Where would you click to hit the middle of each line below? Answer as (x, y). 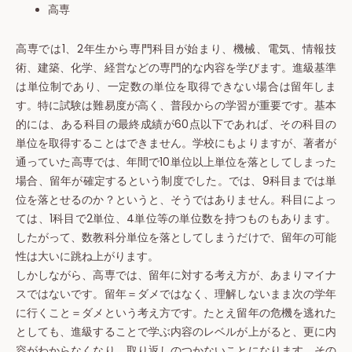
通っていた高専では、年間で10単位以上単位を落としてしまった (176, 162)
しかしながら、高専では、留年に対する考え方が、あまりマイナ (176, 275)
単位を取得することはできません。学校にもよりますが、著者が (176, 143)
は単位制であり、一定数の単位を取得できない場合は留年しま (176, 86)
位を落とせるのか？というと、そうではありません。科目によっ (176, 200)
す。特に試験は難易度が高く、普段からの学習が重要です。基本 (176, 105)
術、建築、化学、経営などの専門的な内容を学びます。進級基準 (176, 68)
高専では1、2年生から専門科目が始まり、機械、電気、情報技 (176, 49)
